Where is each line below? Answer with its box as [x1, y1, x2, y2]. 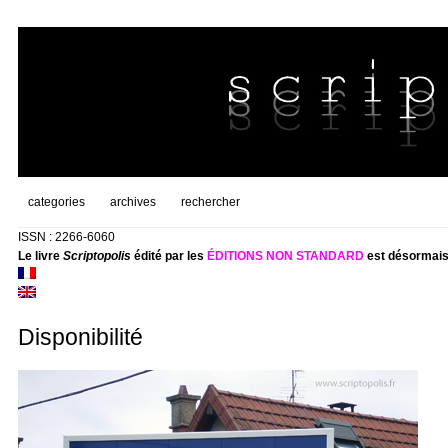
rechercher [180, 195, 240, 209]
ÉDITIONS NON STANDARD [206, 249, 364, 263]
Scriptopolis [62, 249, 131, 263]
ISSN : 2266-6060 [17, 230, 115, 244]
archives [109, 195, 156, 209]
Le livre [17, 249, 63, 263]
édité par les [130, 249, 207, 263]
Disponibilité [17, 324, 143, 350]
